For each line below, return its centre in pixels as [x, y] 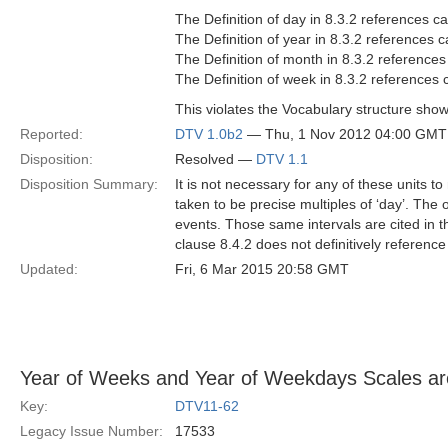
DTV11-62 [207, 406]
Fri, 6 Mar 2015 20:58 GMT [262, 269]
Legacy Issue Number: [91, 431]
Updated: [49, 269]
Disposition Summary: [89, 184]
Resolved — [215, 159]
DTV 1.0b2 [209, 134]
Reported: [51, 134]
